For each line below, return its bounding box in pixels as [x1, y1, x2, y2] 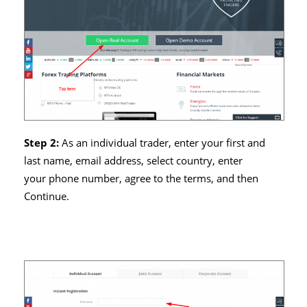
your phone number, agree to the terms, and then [24, 171, 258, 186]
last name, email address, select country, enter [24, 153, 243, 169]
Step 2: [24, 136, 59, 151]
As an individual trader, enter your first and [59, 136, 265, 151]
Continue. [24, 189, 69, 204]
